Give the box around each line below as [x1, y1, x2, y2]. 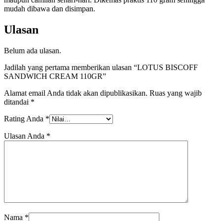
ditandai [4, 97, 31, 106]
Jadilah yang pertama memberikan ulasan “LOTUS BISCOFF [4, 63, 198, 72]
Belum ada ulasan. [4, 46, 61, 55]
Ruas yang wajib [147, 88, 202, 97]
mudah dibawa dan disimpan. [4, 4, 95, 13]
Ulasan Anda [4, 131, 46, 140]
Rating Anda [4, 114, 45, 123]
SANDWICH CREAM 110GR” [4, 72, 106, 80]
